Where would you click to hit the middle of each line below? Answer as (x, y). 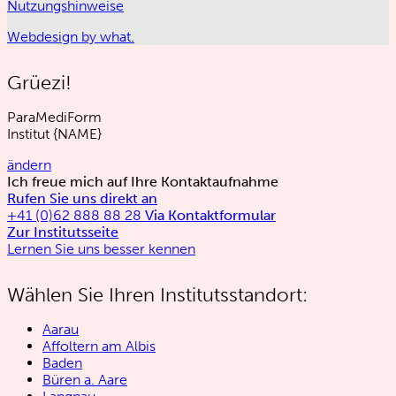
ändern (29, 165)
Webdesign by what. (71, 37)
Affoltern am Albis (99, 346)
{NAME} (77, 134)
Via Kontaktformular (210, 216)
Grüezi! (39, 83)
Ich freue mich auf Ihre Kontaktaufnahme (143, 182)
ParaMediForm (54, 118)
